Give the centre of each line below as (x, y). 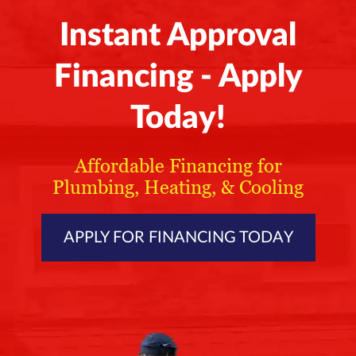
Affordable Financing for (178, 166)
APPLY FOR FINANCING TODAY (178, 238)
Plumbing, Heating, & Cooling (178, 188)
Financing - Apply (178, 77)
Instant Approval (178, 36)
